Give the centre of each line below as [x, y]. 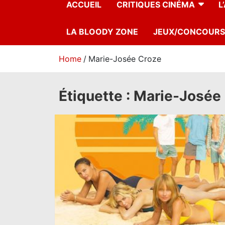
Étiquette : [96, 96]
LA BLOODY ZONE [102, 32]
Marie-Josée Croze [125, 59]
